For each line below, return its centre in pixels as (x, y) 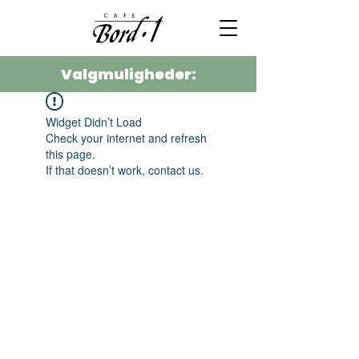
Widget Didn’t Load (94, 122)
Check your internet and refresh (126, 138)
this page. (71, 154)
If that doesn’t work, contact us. (125, 170)
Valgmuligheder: (128, 74)
